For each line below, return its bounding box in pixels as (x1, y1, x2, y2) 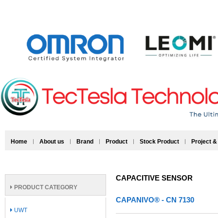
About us (39, 138, 64, 145)
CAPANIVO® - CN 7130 (116, 195, 194, 204)
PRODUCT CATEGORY (13, 183, 77, 191)
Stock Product (140, 138, 179, 145)
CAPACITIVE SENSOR (116, 173, 193, 182)
